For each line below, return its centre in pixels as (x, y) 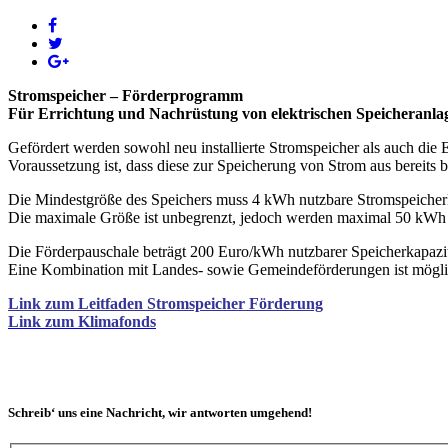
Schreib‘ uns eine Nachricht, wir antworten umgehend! (160, 412)
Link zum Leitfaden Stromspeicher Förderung (165, 303)
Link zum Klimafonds (82, 321)
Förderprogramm (182, 95)
